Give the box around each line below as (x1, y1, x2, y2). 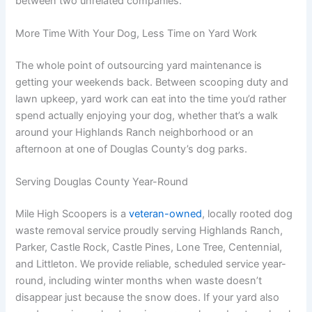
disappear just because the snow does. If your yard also (15, 291, 280, 304)
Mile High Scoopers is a (15, 208, 130, 221)
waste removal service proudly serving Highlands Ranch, (15, 224, 283, 237)
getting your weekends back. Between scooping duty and (15, 75, 289, 88)
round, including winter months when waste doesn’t (15, 274, 263, 288)
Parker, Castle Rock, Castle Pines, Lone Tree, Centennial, (15, 241, 283, 254)
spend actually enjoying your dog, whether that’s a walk (15, 109, 279, 122)
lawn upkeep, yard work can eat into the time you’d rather (15, 92, 287, 105)
